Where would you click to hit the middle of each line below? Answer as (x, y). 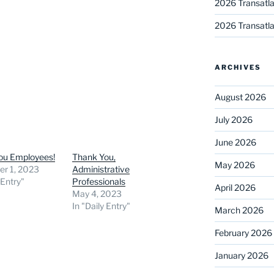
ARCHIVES (238, 67)
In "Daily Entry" (102, 206)
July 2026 (233, 119)
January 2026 (241, 255)
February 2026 (243, 232)
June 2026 (235, 142)
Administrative (101, 169)
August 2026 (240, 97)
